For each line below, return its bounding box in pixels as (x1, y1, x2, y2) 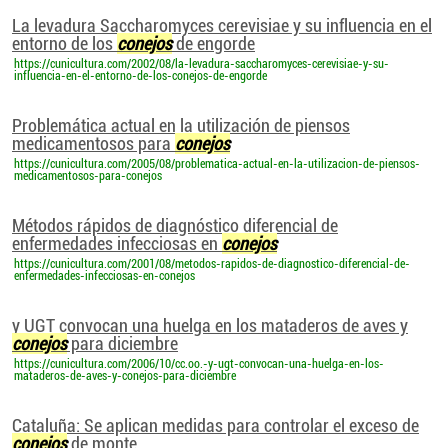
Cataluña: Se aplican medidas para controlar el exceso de (12, 415, 419, 436)
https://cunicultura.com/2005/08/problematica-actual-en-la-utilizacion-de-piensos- (14, 157, 420, 171)
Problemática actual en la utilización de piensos (12, 115, 350, 136)
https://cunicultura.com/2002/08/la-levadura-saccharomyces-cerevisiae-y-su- (14, 57, 389, 71)
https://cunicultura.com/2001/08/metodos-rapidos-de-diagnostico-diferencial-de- (14, 257, 410, 271)
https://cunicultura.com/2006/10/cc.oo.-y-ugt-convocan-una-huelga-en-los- (14, 357, 384, 371)
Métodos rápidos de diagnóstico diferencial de (12, 215, 338, 236)
